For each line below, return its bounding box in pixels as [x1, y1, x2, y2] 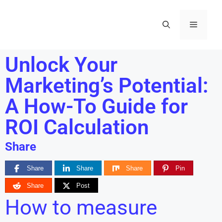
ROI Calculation [5, 115, 149, 139]
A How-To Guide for [5, 94, 188, 118]
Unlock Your [5, 53, 117, 77]
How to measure [5, 195, 157, 220]
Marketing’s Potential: [5, 73, 208, 98]
